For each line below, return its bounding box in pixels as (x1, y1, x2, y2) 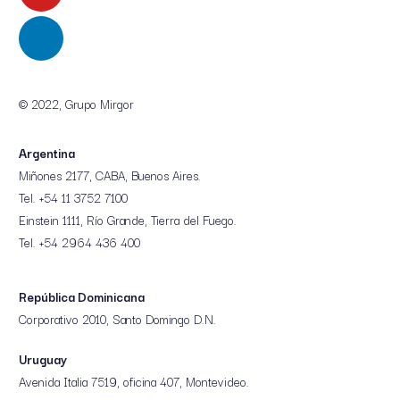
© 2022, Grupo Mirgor (19, 93, 134, 113)
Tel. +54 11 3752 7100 (19, 187, 128, 207)
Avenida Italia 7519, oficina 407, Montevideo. (19, 371, 249, 391)
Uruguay (19, 348, 67, 369)
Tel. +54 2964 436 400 (19, 231, 140, 252)
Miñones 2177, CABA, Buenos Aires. (19, 164, 201, 185)
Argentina (19, 142, 75, 162)
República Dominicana (19, 286, 145, 306)
